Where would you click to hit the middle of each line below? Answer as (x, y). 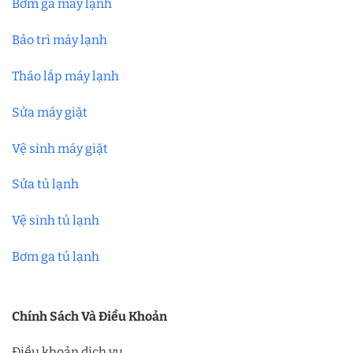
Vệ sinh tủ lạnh (56, 221)
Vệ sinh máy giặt (60, 148)
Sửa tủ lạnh (45, 184)
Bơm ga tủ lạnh (56, 256)
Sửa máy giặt (50, 112)
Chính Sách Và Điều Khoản (89, 316)
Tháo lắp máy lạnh (65, 76)
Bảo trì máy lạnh (59, 40)
